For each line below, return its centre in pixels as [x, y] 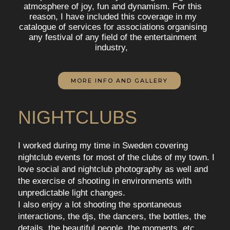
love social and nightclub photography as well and [113, 169]
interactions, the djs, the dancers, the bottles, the [112, 217]
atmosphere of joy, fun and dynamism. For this [113, 7]
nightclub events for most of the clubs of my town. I [116, 158]
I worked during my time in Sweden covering [103, 146]
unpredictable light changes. [72, 193]
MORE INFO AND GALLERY [119, 81]
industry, [113, 48]
